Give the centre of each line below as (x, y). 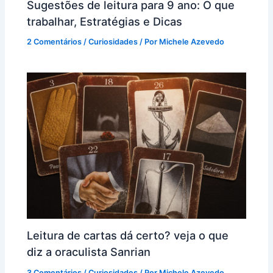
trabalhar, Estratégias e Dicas (105, 21)
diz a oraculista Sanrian (89, 252)
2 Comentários (55, 42)
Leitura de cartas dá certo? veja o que (128, 236)
